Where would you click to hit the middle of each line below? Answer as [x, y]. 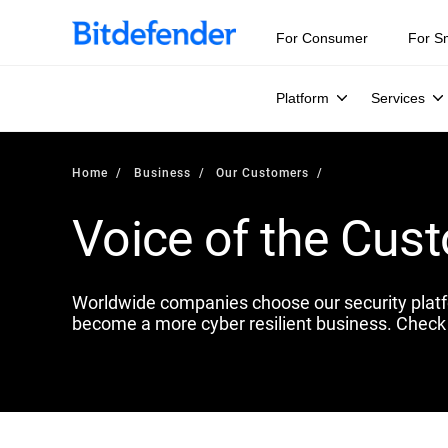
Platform [302, 98]
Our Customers [262, 172]
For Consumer [322, 38]
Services [398, 98]
